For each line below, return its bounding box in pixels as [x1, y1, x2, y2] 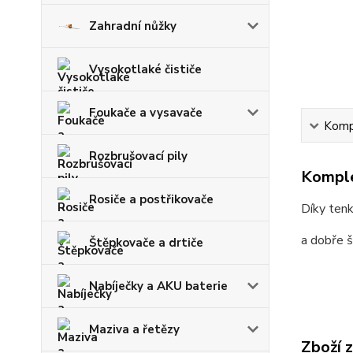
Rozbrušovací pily [89, 148, 188, 164]
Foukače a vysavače [89, 105, 203, 121]
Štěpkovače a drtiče [89, 235, 203, 251]
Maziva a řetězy [89, 321, 180, 337]
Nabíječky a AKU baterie [89, 278, 228, 294]
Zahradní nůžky [89, 18, 176, 34]
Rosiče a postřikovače [89, 191, 214, 207]
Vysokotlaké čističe [89, 61, 202, 77]
